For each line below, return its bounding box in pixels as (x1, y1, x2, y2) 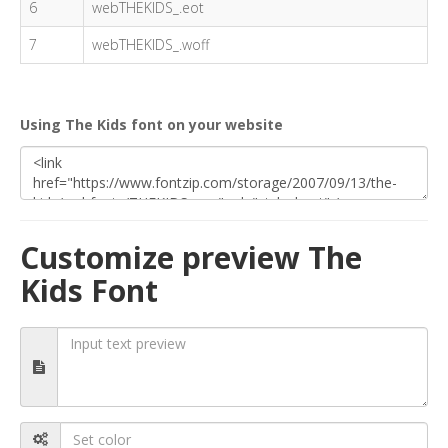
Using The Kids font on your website (20, 115, 283, 134)
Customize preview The (20, 237, 362, 278)
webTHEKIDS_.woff (92, 35, 209, 54)
